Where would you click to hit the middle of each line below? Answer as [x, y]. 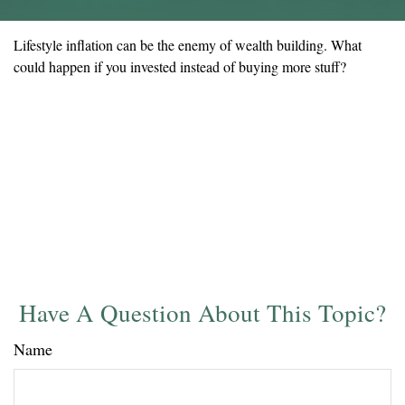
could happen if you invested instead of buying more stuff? [180, 66]
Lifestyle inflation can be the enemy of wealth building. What [188, 45]
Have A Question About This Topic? [202, 313]
